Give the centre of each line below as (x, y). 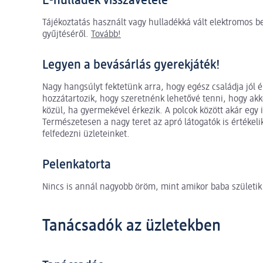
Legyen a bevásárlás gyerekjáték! (131, 65)
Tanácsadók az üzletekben (131, 226)
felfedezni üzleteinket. (86, 134)
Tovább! (106, 34)
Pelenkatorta (77, 165)
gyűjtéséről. (67, 34)
